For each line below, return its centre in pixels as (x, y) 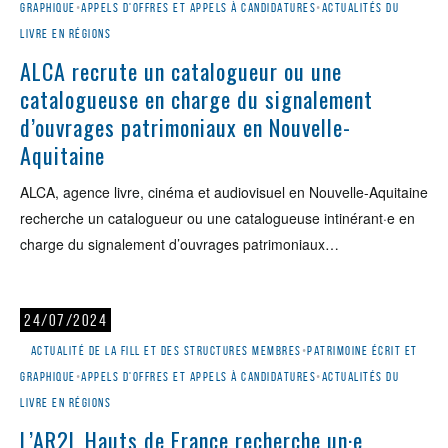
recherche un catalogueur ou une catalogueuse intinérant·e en (217, 218)
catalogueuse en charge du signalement (196, 99)
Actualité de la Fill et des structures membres (166, 350)
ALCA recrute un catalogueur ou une (181, 71)
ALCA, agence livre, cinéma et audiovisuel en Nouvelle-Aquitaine (224, 192)
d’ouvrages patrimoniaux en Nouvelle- (185, 127)
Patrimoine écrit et (362, 350)
